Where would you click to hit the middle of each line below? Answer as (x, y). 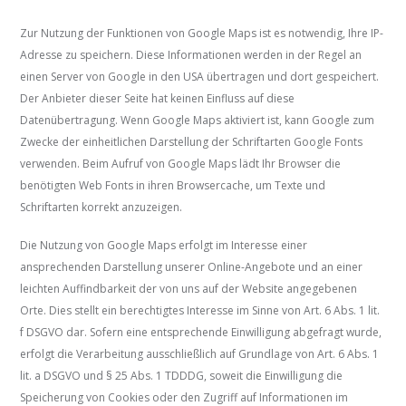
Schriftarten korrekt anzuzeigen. (101, 208)
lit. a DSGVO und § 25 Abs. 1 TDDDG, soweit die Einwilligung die (182, 376)
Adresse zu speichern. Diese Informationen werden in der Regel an (191, 55)
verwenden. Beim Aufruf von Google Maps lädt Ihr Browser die (181, 164)
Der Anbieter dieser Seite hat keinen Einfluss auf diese (158, 99)
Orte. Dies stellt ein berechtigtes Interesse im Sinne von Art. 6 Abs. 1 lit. (200, 311)
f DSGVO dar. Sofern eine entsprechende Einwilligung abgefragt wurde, (201, 333)
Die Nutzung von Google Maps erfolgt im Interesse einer (164, 246)
